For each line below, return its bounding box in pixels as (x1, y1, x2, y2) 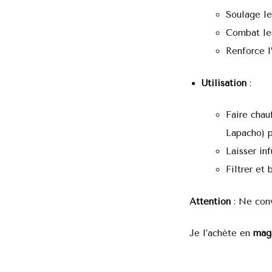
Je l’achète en (189, 228, 253, 239)
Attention (189, 195, 231, 207)
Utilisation (202, 77, 246, 89)
